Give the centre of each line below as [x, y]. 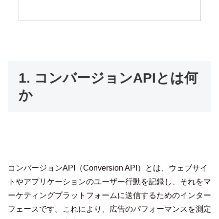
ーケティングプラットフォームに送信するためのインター [109, 196]
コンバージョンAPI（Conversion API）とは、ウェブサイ [108, 168]
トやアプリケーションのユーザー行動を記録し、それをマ [109, 182]
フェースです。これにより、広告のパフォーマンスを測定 [109, 209]
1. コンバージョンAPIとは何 [109, 78]
